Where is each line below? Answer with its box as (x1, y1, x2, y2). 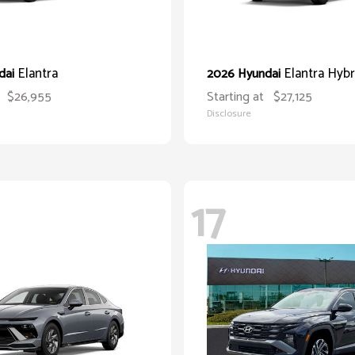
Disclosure (207, 106, 251, 121)
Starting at (207, 86, 264, 108)
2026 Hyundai (207, 63, 284, 85)
